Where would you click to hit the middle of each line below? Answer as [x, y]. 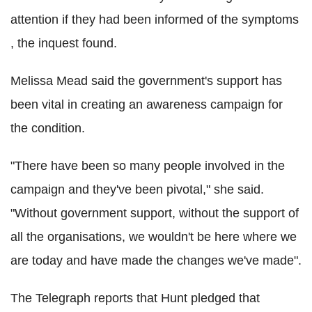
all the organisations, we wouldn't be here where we [154, 237]
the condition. [48, 128]
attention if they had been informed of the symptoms [155, 20]
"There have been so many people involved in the [148, 166]
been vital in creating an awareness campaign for [147, 105]
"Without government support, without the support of [155, 213]
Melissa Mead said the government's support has [146, 81]
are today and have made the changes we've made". [156, 261]
